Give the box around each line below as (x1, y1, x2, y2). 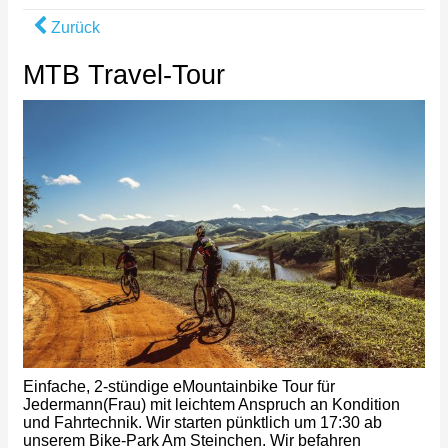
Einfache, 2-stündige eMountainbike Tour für (23, 377, 335, 395)
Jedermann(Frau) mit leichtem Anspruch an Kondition (23, 395, 400, 413)
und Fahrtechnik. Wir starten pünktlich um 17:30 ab (23, 413, 382, 431)
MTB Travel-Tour (23, 58, 225, 90)
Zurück (47, 18, 100, 36)
